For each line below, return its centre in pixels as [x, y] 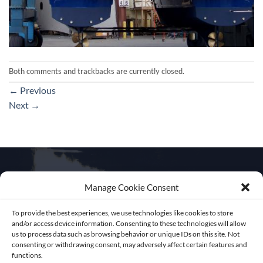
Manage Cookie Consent [131, 187]
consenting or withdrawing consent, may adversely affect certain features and [129, 244]
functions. [27, 255]
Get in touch [131, 216]
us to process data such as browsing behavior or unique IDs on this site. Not [126, 234]
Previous [37, 90]
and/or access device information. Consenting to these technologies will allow [129, 223]
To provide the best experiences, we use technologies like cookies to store [122, 213]
